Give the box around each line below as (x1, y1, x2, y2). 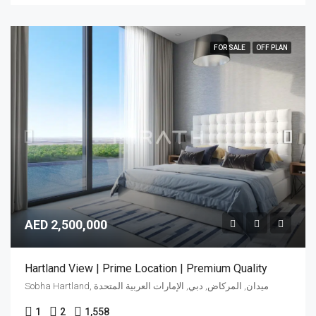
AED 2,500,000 (25, 217, 107, 232)
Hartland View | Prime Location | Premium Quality (25, 261, 267, 275)
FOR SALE (214, 44, 247, 51)
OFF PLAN (256, 44, 288, 51)
